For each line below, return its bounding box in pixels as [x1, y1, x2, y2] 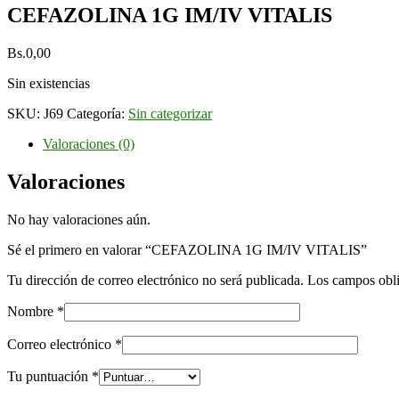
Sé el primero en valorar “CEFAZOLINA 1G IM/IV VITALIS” [7, 241, 367, 257]
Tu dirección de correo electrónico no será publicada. [7, 272, 304, 288]
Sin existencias [7, 75, 90, 91]
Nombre [7, 303, 57, 319]
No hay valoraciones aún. [7, 211, 151, 227]
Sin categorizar [128, 105, 212, 121]
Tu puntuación [7, 368, 92, 384]
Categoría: [67, 105, 128, 121]
